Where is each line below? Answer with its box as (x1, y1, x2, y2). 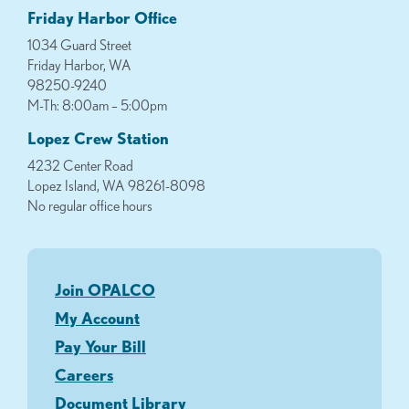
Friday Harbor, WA (27, 57, 131, 74)
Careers (55, 365, 113, 384)
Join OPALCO (55, 280, 155, 299)
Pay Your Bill (55, 337, 146, 356)
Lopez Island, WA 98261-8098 (27, 177, 205, 194)
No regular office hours (27, 197, 152, 215)
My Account (55, 309, 140, 328)
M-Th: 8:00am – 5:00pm (27, 97, 167, 114)
